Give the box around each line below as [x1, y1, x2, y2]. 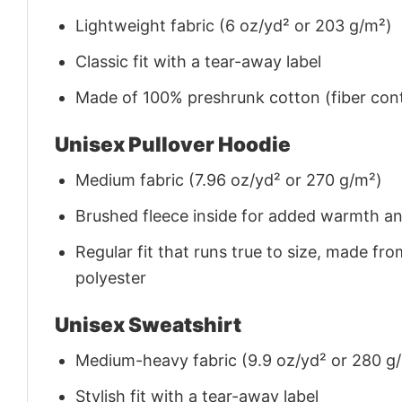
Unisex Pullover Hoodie [55, 131, 291, 156]
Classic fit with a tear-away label [75, 51, 322, 71]
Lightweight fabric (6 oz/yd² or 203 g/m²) [75, 15, 393, 35]
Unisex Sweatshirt [55, 312, 241, 337]
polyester [75, 267, 147, 287]
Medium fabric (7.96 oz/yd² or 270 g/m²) [75, 170, 383, 190]
